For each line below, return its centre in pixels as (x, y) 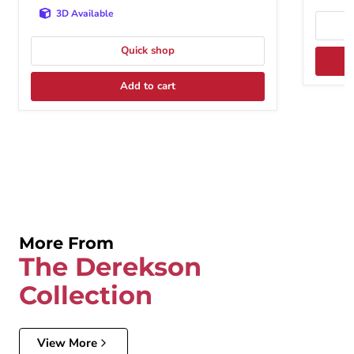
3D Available (85, 14)
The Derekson (110, 266)
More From (66, 243)
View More (67, 343)
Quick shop (148, 51)
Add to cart (148, 87)
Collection (86, 295)
